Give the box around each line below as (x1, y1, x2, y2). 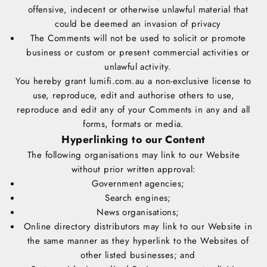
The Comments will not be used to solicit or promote (30, 32, 246, 45)
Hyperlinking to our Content (61, 132, 206, 148)
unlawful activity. (104, 60, 172, 74)
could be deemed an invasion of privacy (55, 17, 221, 31)
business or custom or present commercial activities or (26, 46, 250, 60)
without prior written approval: (71, 163, 196, 176)
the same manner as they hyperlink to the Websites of (27, 234, 249, 248)
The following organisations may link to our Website (27, 148, 240, 162)
